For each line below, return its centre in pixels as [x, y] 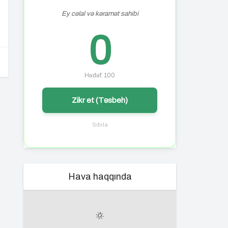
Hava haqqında [100, 177]
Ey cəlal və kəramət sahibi [100, 13]
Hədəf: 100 [100, 75]
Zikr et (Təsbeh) [100, 100]
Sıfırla [100, 125]
